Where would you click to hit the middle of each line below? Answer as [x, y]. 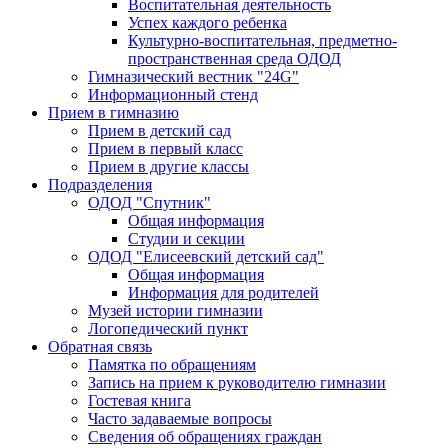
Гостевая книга [139, 400]
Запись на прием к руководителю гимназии [237, 382]
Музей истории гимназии [175, 310]
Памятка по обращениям [172, 364]
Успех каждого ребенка [207, 22]
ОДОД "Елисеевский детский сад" [206, 256]
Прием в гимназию [113, 112]
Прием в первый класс [165, 148]
